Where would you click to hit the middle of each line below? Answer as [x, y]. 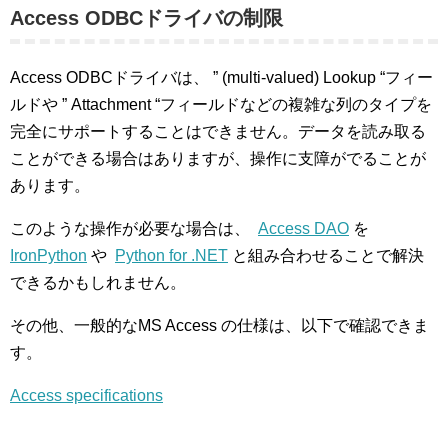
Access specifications [86, 395]
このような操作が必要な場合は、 [134, 228]
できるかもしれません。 [98, 282]
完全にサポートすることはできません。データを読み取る [218, 131]
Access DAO [303, 228]
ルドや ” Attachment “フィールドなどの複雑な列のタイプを [221, 104]
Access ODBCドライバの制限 [146, 18]
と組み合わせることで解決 [326, 255]
